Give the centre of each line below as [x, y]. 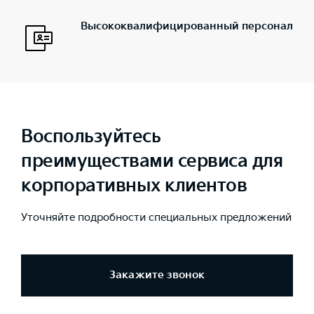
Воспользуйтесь [91, 137]
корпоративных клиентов [134, 186]
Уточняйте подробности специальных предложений [156, 217]
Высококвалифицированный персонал [187, 26]
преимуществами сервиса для [152, 161]
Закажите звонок [157, 275]
